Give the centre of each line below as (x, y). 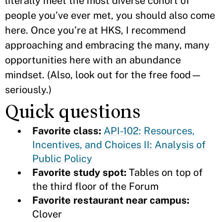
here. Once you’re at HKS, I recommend (95, 30)
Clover (47, 214)
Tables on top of (165, 172)
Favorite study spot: (79, 172)
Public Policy (62, 159)
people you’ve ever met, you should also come (110, 15)
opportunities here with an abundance (93, 60)
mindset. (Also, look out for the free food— (103, 75)
